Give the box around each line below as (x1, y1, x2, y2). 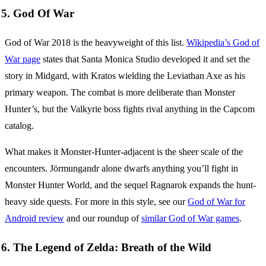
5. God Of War (1, 7, 74, 20)
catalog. (5, 121, 34, 131)
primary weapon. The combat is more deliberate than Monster (5, 87, 235, 98)
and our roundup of (64, 213, 141, 224)
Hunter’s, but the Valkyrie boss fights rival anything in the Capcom (5, 104, 255, 115)
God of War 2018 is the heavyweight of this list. (5, 37, 186, 48)
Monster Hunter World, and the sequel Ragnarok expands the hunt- (5, 180, 256, 191)
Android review (5, 213, 64, 224)
